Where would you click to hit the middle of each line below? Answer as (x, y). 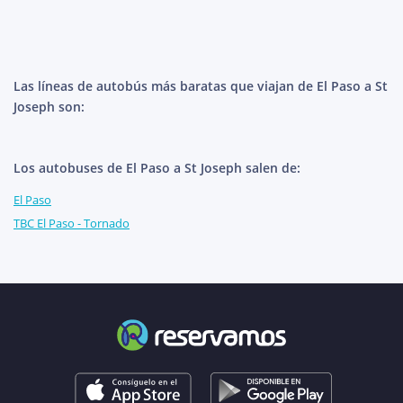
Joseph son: (49, 107)
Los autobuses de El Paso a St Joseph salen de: (157, 168)
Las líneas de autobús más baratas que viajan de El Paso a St (201, 86)
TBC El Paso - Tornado (72, 224)
